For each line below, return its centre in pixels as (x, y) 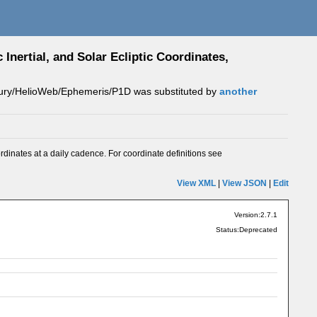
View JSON (245, 183)
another (238, 91)
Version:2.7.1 (255, 215)
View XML (197, 183)
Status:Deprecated (246, 229)
